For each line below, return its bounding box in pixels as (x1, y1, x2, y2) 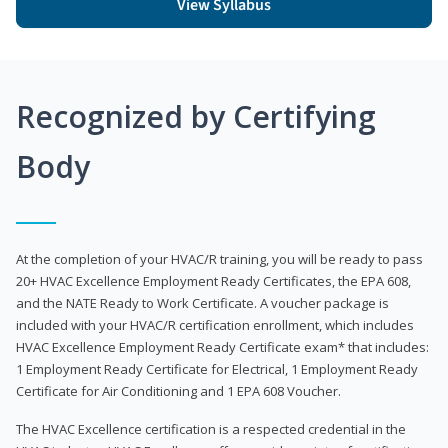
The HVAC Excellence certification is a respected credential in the (16, 419, 406, 438)
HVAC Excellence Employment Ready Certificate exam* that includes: (16, 337, 429, 356)
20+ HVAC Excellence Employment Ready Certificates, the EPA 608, (16, 271, 411, 290)
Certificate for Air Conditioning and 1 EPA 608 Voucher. (16, 381, 341, 400)
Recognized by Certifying (16, 95, 376, 137)
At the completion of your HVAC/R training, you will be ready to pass (16, 249, 423, 268)
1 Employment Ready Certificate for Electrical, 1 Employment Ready (16, 359, 418, 378)
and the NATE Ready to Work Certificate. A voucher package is (16, 293, 389, 312)
